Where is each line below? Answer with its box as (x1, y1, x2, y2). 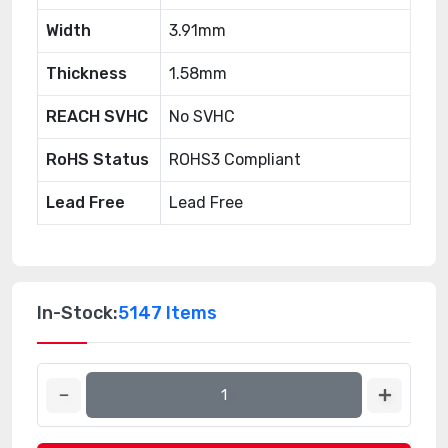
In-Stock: (37, 302, 118, 324)
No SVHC (169, 107, 235, 126)
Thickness (46, 64, 127, 83)
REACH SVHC (46, 107, 148, 126)
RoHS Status (46, 150, 149, 169)
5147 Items (118, 302, 217, 324)
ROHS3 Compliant (169, 150, 301, 169)
